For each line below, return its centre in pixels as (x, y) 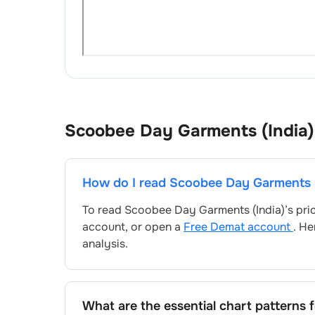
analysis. (105, 243)
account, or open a (133, 226)
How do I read (126, 182)
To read (103, 210)
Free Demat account (238, 226)
